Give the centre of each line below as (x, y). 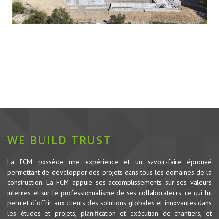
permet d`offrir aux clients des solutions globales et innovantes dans (109, 203)
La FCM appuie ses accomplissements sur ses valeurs (129, 182)
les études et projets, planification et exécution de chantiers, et (109, 213)
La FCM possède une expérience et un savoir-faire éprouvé (109, 162)
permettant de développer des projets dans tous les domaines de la (109, 172)
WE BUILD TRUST (59, 140)
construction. (27, 182)
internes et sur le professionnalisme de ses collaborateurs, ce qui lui (109, 192)
